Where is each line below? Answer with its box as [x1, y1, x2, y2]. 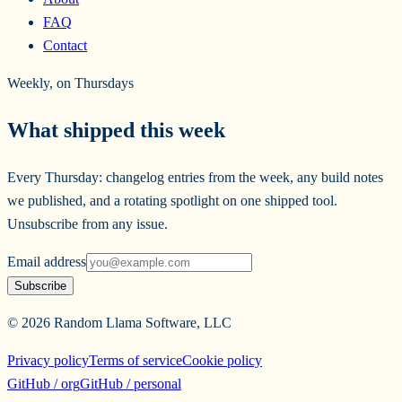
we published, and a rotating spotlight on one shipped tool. [7, 193, 337, 209]
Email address [7, 254, 86, 270]
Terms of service [89, 353, 182, 369]
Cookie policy [182, 353, 262, 369]
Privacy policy [7, 353, 89, 369]
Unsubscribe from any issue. [7, 216, 168, 232]
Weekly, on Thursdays [7, 75, 134, 92]
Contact [43, 38, 87, 54]
